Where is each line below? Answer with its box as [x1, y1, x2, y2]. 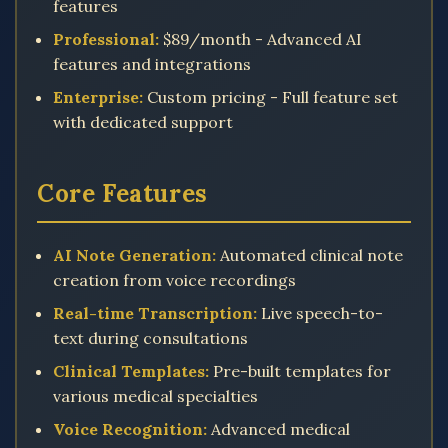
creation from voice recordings [53, 270, 296, 290]
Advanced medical [207, 419, 350, 439]
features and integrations [53, 54, 251, 74]
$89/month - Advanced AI [159, 29, 362, 49]
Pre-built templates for [209, 361, 391, 381]
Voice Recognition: [53, 419, 207, 439]
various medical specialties [53, 386, 258, 406]
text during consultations [53, 328, 248, 348]
